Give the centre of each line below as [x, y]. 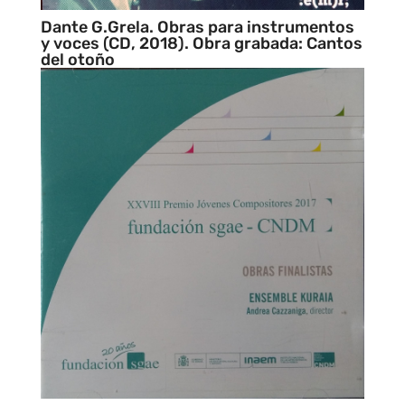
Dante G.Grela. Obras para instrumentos [197, 28]
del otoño [77, 60]
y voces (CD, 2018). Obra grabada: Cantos [201, 44]
